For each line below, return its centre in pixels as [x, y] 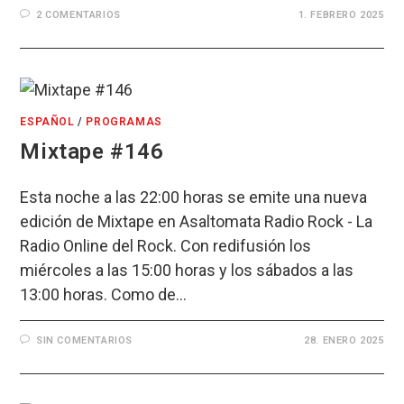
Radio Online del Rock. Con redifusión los [166, 246]
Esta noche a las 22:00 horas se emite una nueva [194, 197]
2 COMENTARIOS [78, 15]
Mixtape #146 [92, 152]
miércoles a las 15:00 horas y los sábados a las [187, 271]
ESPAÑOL [47, 122]
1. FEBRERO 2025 [341, 15]
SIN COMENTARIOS [85, 341]
